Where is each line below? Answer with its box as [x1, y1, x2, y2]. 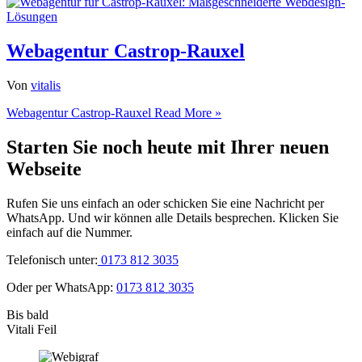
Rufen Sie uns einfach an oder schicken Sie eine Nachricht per [6, 196, 324, 210]
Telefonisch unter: [6, 252, 98, 267]
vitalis [31, 78, 61, 92]
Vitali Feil [6, 322, 57, 336]
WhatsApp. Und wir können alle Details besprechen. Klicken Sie [6, 210, 339, 225]
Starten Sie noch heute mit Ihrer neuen [6, 136, 329, 158]
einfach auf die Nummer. [6, 225, 133, 239]
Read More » [151, 105, 221, 120]
